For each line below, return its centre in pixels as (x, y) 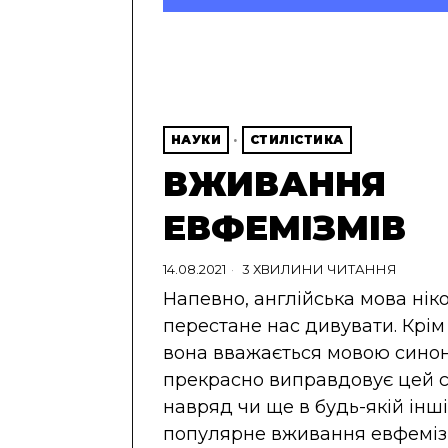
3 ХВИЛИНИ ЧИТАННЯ (317, 268)
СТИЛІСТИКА (296, 139)
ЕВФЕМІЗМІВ (284, 227)
